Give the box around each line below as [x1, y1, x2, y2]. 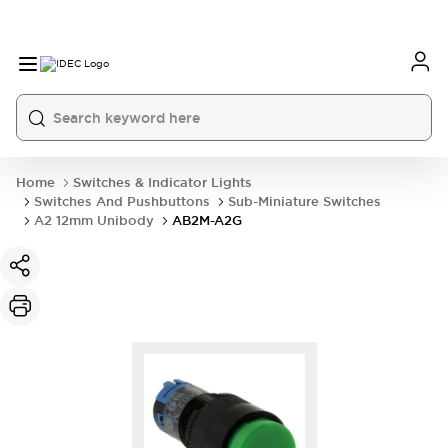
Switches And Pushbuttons [34, 193, 210, 210]
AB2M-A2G [172, 212, 242, 229]
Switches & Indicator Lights [73, 174, 252, 191]
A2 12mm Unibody [34, 212, 154, 229]
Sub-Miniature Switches [228, 193, 381, 210]
